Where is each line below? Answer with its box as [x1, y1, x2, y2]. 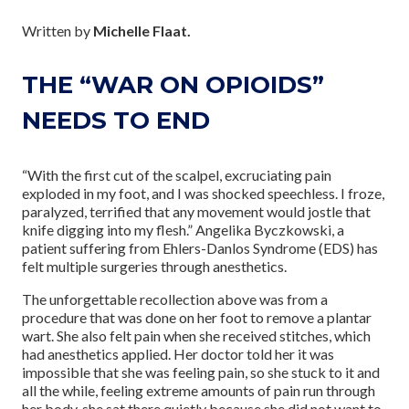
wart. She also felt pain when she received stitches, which [22, 327, 371, 345]
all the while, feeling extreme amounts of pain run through [22, 382, 375, 400]
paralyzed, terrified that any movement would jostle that [22, 203, 371, 221]
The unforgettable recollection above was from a [22, 290, 328, 309]
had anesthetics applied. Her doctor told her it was [22, 345, 334, 363]
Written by [22, 22, 93, 40]
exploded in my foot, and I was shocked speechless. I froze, [22, 184, 384, 203]
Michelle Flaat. [93, 22, 191, 40]
